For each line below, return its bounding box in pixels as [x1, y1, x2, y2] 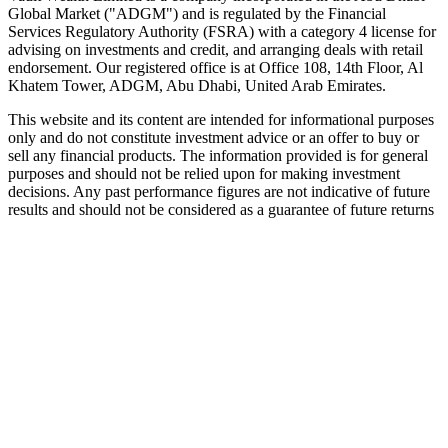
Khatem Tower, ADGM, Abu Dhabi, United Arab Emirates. [8, 77, 386, 95]
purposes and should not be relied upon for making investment [8, 165, 400, 183]
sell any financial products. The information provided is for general [8, 147, 428, 165]
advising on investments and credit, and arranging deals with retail [8, 41, 423, 59]
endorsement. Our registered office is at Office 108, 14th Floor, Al [8, 59, 423, 77]
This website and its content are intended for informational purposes [8, 111, 434, 129]
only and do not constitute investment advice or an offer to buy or [8, 129, 419, 147]
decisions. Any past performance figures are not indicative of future [8, 183, 430, 201]
